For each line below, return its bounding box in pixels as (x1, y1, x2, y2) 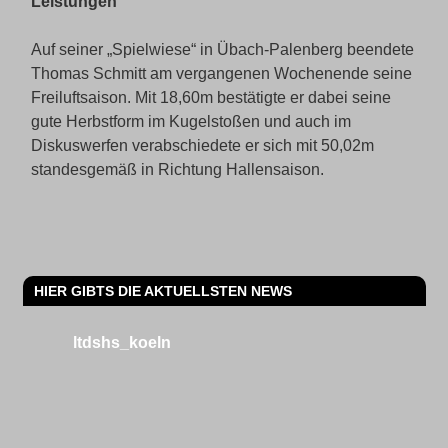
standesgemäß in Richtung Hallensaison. (30, 160, 324, 178)
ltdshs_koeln (72, 334, 171, 352)
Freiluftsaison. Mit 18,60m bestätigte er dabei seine (30, 88, 395, 106)
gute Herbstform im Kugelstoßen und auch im (30, 112, 351, 130)
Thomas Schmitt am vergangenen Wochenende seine (30, 64, 412, 82)
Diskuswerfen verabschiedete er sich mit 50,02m (30, 136, 374, 154)
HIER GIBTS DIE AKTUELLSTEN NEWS (33, 282, 292, 299)
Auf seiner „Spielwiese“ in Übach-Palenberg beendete (30, 40, 414, 58)
